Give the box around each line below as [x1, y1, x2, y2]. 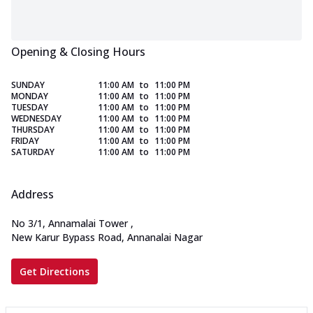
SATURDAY [11, 146, 54, 159]
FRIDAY [11, 135, 39, 147]
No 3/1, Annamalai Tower [11, 217, 128, 231]
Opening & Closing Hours [11, 44, 145, 60]
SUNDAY [11, 79, 45, 92]
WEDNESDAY [11, 112, 61, 125]
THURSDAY [11, 124, 54, 136]
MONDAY [11, 90, 48, 103]
